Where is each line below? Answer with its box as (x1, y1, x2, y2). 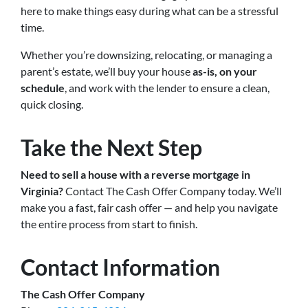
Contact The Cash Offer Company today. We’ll (63, 184, 282, 198)
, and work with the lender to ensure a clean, (65, 81, 269, 95)
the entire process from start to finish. (21, 217, 197, 231)
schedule (21, 81, 65, 95)
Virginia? (21, 184, 63, 198)
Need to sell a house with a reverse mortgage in (21, 168, 250, 181)
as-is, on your (192, 65, 257, 78)
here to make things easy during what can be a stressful (21, 4, 278, 18)
